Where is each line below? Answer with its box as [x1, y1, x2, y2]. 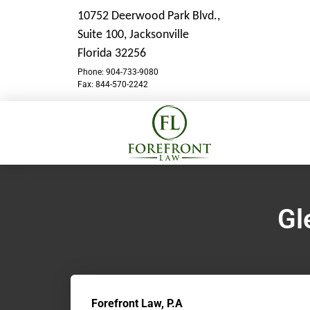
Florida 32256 [77, 47, 146, 60]
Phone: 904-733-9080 [77, 67, 158, 77]
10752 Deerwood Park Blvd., [77, 10, 220, 23]
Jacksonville [129, 28, 189, 42]
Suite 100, [77, 28, 129, 42]
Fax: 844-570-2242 [77, 80, 148, 90]
